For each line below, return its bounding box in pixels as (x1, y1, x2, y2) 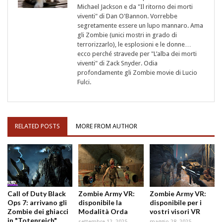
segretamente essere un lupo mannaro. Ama (77, 21, 203, 29)
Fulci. (77, 78, 91, 86)
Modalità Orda (78, 207, 128, 216)
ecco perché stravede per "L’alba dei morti (77, 50, 197, 57)
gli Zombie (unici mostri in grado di (77, 31, 177, 39)
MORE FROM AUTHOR (76, 122, 137, 130)
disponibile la (78, 198, 122, 207)
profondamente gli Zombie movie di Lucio (77, 68, 197, 76)
